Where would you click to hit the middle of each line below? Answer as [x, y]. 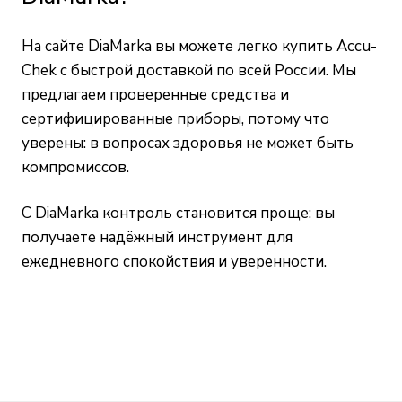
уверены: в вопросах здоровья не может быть [188, 144]
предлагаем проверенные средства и [155, 95]
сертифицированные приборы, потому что [175, 119]
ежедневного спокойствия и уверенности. [174, 262]
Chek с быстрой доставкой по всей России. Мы [189, 71]
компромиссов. [75, 168]
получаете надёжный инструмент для [157, 238]
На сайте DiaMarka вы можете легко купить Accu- [199, 47]
